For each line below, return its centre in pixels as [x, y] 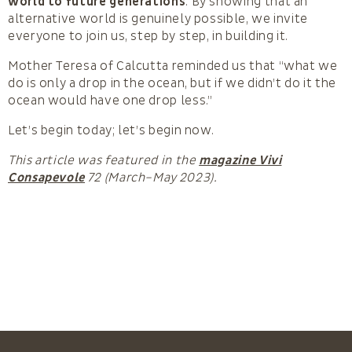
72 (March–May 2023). [151, 177]
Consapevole [47, 177]
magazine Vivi [240, 160]
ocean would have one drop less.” [110, 100]
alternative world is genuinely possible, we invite [158, 18]
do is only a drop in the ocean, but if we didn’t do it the [172, 83]
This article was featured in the [104, 160]
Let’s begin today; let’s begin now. [111, 130]
